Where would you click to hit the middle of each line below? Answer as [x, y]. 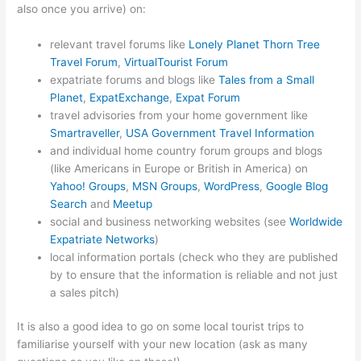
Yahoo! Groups [88, 186]
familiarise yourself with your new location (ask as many [163, 344]
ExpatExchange [130, 97]
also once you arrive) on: [82, 8]
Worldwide [316, 221]
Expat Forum [208, 97]
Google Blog [297, 186]
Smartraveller [85, 133]
